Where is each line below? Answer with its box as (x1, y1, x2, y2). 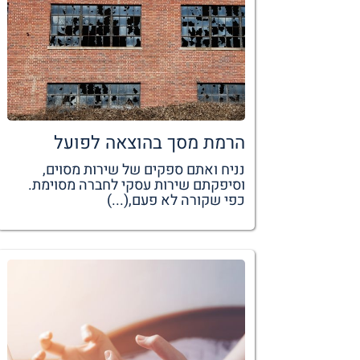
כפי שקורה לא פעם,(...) (106, 189, 245, 211)
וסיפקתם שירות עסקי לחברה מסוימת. (27, 174, 245, 196)
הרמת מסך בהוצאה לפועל (53, 129, 245, 156)
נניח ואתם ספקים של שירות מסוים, (42, 158, 245, 181)
